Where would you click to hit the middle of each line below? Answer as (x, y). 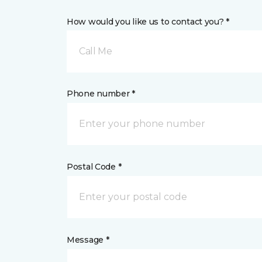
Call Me (96, 51)
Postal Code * (94, 167)
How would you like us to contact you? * (148, 22)
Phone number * (101, 94)
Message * (88, 240)
